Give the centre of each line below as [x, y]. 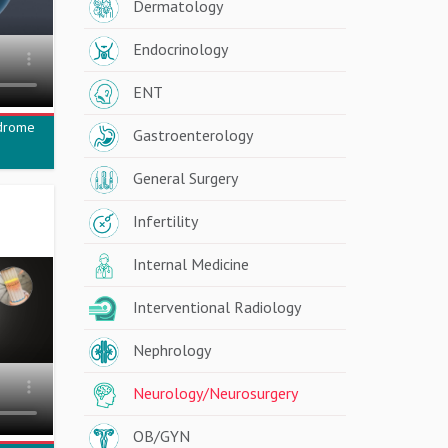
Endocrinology [180, 49]
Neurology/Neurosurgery [215, 393]
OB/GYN [161, 436]
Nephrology [171, 350]
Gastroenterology [192, 135]
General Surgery [185, 178]
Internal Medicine [190, 264]
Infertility [165, 221]
